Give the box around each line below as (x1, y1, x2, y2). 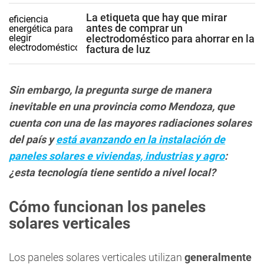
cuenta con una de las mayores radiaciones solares (9, 117, 252, 129)
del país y (9, 133, 56, 146)
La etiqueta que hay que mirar (86, 11, 227, 24)
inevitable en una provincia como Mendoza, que (9, 100, 235, 113)
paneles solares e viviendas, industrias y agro (9, 150, 225, 162)
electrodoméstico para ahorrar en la (86, 32, 255, 45)
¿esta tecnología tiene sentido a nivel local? (9, 166, 216, 179)
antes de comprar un (86, 22, 183, 34)
